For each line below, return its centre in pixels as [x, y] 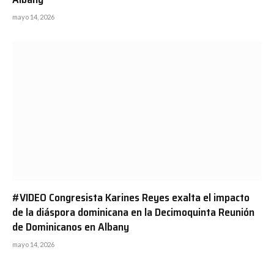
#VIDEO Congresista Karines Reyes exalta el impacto [131, 198]
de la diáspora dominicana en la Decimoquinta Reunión [133, 213]
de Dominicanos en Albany [71, 227]
